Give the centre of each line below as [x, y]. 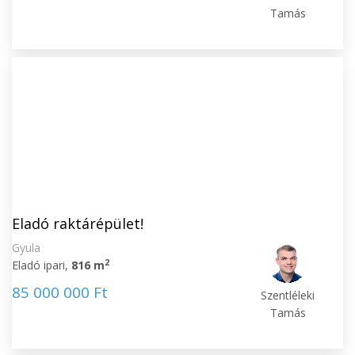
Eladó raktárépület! [78, 223]
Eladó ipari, [42, 265]
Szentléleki [288, 295]
